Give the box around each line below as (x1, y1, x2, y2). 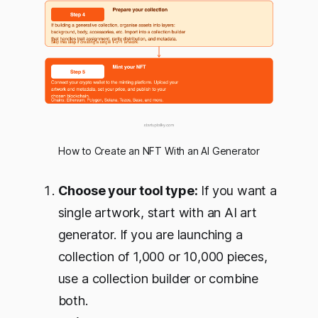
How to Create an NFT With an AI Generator (57, 144, 261, 157)
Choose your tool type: (57, 182, 198, 198)
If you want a (197, 182, 277, 198)
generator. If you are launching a (57, 226, 243, 242)
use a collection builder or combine (57, 270, 259, 286)
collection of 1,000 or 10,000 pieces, (57, 248, 268, 264)
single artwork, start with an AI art (57, 204, 257, 220)
